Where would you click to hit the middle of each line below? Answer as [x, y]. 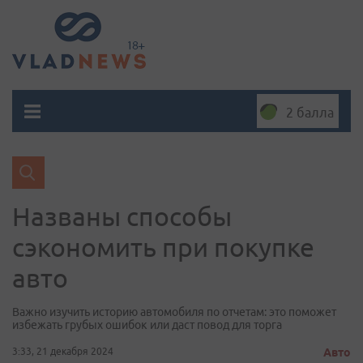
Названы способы [122, 216]
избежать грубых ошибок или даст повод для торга [147, 325]
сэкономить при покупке [163, 247]
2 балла [310, 113]
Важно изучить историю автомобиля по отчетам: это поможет [174, 312]
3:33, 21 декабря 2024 [63, 351]
